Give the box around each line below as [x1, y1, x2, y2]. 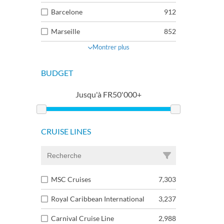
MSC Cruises [51, 175, 91, 183]
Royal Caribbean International [51, 194, 144, 203]
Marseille [51, 27, 80, 35]
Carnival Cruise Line [51, 214, 114, 222]
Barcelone [51, 7, 82, 16]
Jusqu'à [75, 89, 101, 99]
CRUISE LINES [41, 126, 91, 136]
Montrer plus [92, 43, 129, 51]
